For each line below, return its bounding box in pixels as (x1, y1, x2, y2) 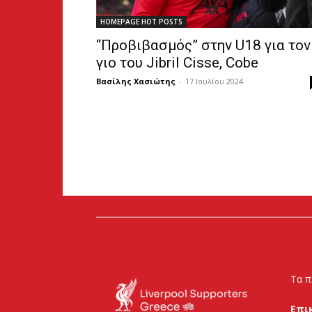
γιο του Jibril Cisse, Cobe (96, 54, 258, 71)
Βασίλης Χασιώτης (96, 75, 175, 86)
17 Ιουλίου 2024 (185, 75, 243, 86)
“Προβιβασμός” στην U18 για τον (96, 36, 311, 54)
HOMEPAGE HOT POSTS (100, 16, 182, 26)
